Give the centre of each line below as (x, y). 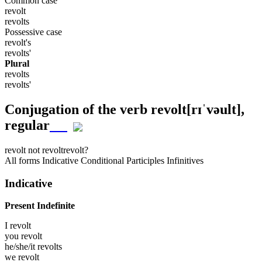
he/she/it (21, 247)
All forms (23, 161)
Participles (145, 161)
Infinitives (185, 161)
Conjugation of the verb (78, 110)
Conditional (102, 161)
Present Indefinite (40, 206)
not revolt (44, 150)
